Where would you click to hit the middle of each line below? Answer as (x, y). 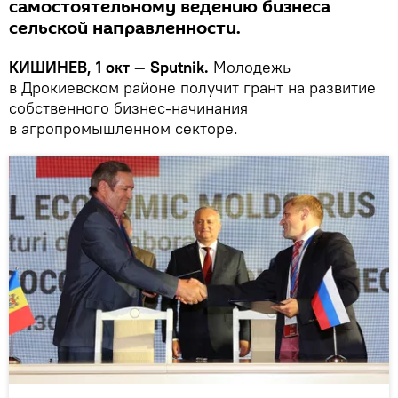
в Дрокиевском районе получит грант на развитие (192, 87)
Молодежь (252, 67)
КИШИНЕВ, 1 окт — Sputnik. (111, 67)
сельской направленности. (125, 28)
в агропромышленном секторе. (123, 128)
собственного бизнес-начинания (128, 107)
